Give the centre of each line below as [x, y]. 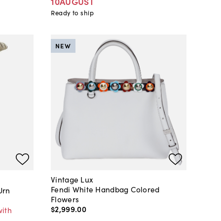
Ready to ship [73, 13]
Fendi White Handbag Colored [105, 189]
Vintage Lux [72, 179]
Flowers [65, 199]
